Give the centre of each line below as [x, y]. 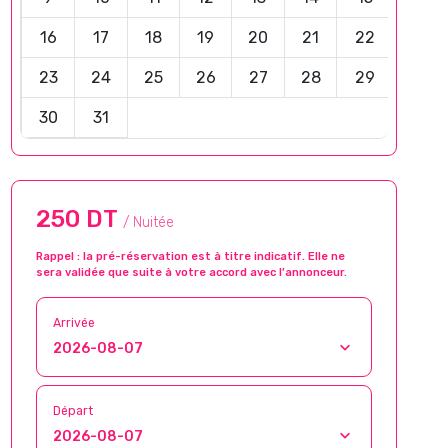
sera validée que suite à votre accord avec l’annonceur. [191, 272]
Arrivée [74, 323]
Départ [73, 411]
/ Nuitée [148, 222]
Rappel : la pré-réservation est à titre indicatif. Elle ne [190, 256]
